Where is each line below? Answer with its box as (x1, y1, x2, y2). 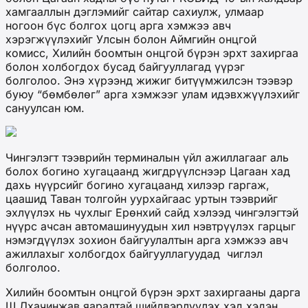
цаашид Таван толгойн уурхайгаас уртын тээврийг (5, 191, 278, 206)
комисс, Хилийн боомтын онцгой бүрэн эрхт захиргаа (5, 45, 298, 60)
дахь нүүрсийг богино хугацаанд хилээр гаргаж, (5, 177, 269, 192)
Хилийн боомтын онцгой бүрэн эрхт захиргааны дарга (5, 285, 300, 299)
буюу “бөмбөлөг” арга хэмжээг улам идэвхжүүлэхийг (5, 87, 300, 101)
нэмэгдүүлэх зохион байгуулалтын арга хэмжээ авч (5, 232, 288, 247)
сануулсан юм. (5, 100, 85, 115)
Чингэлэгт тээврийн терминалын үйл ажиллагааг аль (5, 150, 289, 164)
